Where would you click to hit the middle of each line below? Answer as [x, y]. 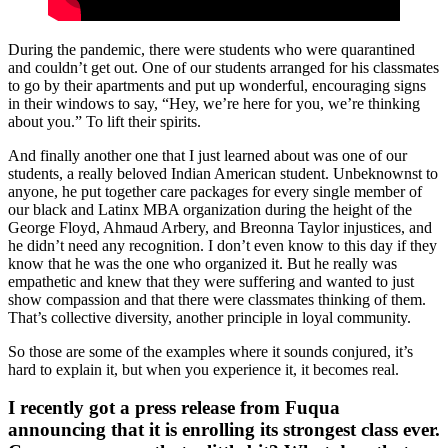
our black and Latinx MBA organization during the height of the [210, 209]
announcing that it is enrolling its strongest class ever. [224, 430]
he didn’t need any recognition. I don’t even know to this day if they [222, 245]
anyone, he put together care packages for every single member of [215, 191]
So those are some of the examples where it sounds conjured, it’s [210, 351]
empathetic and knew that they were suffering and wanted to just [211, 281]
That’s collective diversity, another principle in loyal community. [209, 317]
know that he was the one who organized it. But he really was [202, 263]
